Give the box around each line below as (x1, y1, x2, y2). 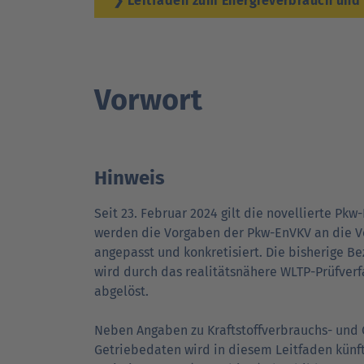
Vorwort (94, 82, 202, 118)
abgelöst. (94, 284, 149, 299)
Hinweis (94, 167, 165, 189)
